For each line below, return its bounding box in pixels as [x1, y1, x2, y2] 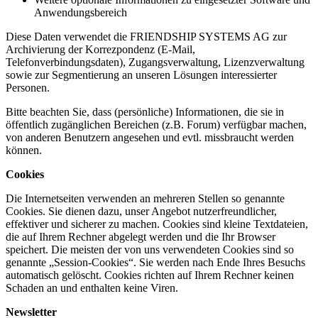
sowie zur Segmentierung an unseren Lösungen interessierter [6, 69, 277, 82]
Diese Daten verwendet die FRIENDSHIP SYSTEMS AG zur [6, 31, 287, 43]
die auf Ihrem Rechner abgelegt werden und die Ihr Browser [6, 231, 275, 243]
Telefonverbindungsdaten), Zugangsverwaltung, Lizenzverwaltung [6, 56, 305, 69]
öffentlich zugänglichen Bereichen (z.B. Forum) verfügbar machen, [6, 119, 307, 131]
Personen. [6, 82, 50, 94]
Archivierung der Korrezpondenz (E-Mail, [6, 43, 195, 56]
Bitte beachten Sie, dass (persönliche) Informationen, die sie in [6, 106, 284, 119]
